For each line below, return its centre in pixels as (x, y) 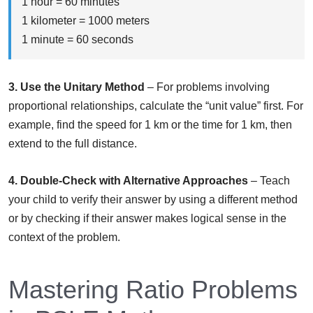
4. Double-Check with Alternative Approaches (128, 181)
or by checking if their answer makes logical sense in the (147, 219)
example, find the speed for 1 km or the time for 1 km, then (150, 125)
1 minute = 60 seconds (78, 40)
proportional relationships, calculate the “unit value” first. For (156, 106)
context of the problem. (64, 238)
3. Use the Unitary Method (77, 87)
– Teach (269, 181)
